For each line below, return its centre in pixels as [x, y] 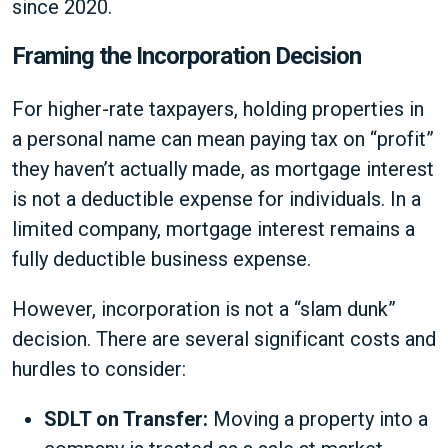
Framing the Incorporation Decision [186, 56]
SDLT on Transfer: [126, 419]
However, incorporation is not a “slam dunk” [204, 309]
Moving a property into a [318, 419]
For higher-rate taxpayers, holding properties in [218, 109]
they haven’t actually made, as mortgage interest [223, 169]
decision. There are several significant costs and [224, 339]
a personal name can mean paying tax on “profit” [223, 139]
